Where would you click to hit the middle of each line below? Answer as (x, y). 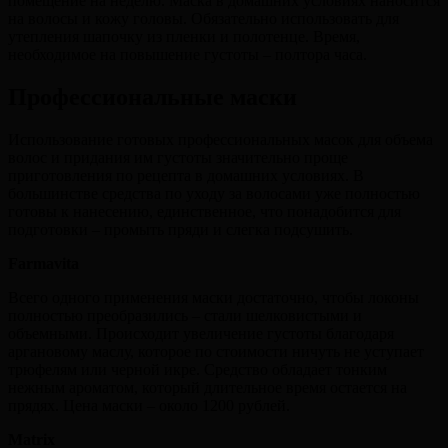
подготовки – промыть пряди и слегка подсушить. (180, 229)
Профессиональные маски (152, 96)
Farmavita (43, 263)
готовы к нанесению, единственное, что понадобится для (204, 211)
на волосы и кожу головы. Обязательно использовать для (203, 19)
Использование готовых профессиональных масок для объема (220, 139)
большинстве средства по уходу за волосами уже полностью (214, 193)
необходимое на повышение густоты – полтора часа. (187, 55)
